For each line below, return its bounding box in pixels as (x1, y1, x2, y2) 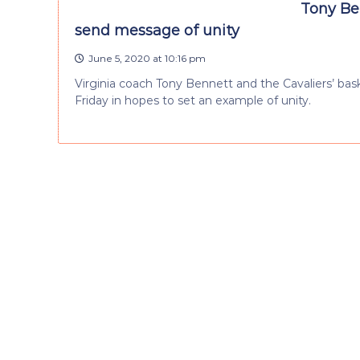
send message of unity (75, 21, 239, 39)
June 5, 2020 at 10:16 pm (88, 51, 206, 64)
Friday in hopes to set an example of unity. (75, 92, 311, 108)
